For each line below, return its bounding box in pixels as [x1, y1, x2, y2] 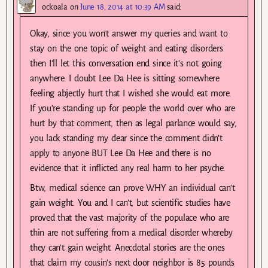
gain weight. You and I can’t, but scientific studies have [30, 197, 230, 208]
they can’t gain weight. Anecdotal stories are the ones [30, 242, 225, 252]
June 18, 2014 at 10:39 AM [80, 2, 165, 11]
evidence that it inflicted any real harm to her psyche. [30, 163, 226, 173]
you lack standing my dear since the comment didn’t [30, 133, 223, 143]
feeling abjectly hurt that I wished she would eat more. [30, 88, 232, 98]
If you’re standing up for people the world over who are [30, 103, 235, 113]
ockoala [42, 2, 68, 11]
